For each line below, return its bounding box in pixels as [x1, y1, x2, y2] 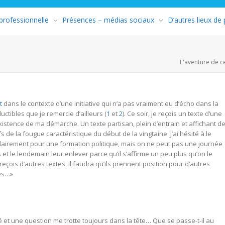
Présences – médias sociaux [62, 15, 154, 25]
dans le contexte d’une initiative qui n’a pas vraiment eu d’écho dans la [2, 98, 218, 108]
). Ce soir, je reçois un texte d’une [123, 108, 222, 118]
